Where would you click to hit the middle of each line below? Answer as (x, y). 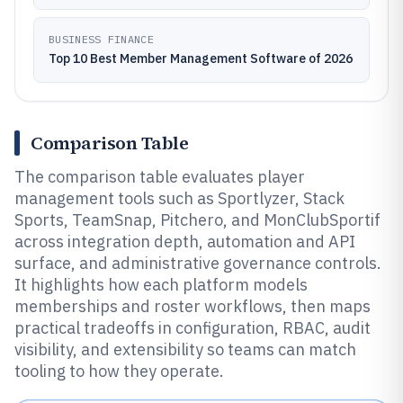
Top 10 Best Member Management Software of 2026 (201, 58)
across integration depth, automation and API (185, 242)
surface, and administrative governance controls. (198, 263)
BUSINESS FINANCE (101, 39)
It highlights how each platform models (161, 285)
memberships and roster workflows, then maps (193, 306)
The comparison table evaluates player (160, 177)
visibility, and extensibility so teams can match (185, 349)
